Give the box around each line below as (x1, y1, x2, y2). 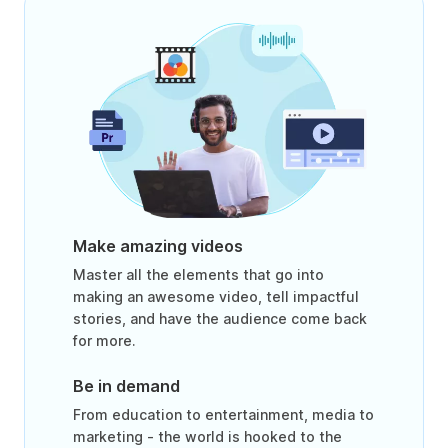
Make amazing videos (73, 236, 243, 257)
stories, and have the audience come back (73, 310, 367, 328)
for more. (73, 332, 136, 350)
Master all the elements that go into (73, 266, 324, 284)
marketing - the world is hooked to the (73, 428, 342, 446)
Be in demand (73, 376, 180, 397)
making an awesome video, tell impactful (73, 288, 359, 306)
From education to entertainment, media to (73, 406, 374, 424)
